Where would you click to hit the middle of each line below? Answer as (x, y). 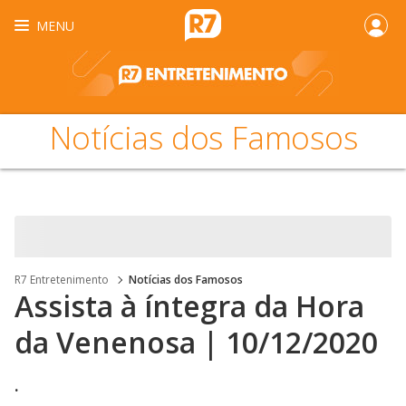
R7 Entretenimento (62, 280)
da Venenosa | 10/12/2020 (196, 342)
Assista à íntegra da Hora (189, 306)
